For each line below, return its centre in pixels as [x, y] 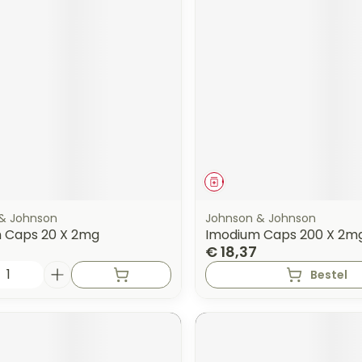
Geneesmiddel [257, 181]
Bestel [329, 274]
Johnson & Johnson [260, 218]
